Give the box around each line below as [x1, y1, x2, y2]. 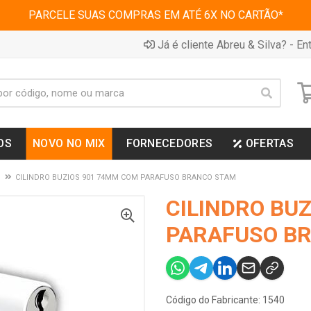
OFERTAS [245, 137, 294, 150]
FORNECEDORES [126, 137, 213, 150]
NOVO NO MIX [33, 137, 106, 150]
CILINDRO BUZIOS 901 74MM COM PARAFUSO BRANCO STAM [15, 173, 236, 182]
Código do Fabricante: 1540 [166, 294, 285, 305]
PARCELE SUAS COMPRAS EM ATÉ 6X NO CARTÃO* [28, 8, 283, 22]
